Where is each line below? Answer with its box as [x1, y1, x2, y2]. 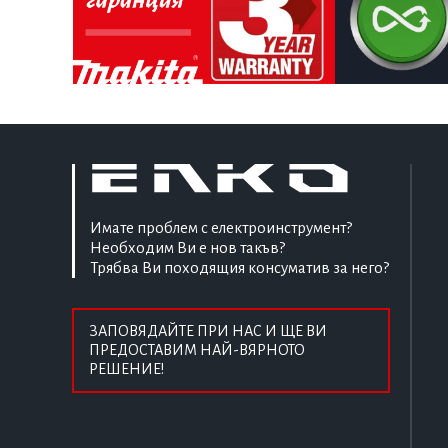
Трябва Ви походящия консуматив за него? [90, 259, 389, 277]
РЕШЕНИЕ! [89, 361, 164, 378]
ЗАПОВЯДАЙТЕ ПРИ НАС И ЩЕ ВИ [89, 323, 327, 340]
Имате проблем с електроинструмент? [90, 219, 352, 237]
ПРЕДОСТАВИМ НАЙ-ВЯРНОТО [89, 342, 305, 359]
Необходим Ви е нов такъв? [90, 239, 285, 257]
